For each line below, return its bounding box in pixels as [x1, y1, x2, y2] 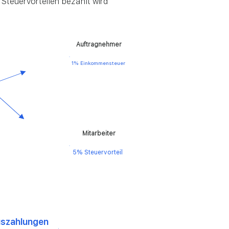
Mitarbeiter [82, 130, 116, 137]
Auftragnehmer [76, 41, 122, 48]
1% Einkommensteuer [72, 60, 125, 66]
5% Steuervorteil [73, 149, 123, 156]
